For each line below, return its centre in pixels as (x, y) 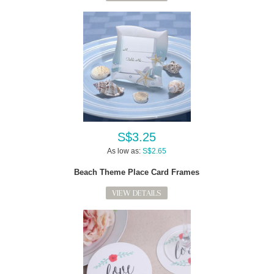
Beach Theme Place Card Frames (137, 172)
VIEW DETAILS (137, 193)
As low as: (124, 151)
